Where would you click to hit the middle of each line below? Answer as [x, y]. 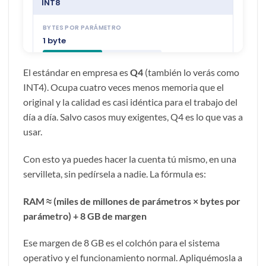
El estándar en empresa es [77, 72]
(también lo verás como [191, 72]
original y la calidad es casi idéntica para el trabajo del [130, 102]
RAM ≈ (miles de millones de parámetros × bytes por [132, 201]
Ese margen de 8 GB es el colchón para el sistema [121, 243]
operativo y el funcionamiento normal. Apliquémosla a [133, 258]
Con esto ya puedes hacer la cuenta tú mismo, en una [130, 159]
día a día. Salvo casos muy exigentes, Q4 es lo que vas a [133, 116]
